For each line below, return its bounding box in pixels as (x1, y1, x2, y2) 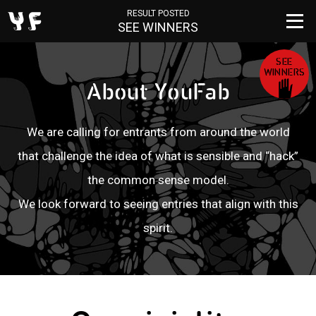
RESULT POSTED (126, 8, 190, 18)
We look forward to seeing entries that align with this (18, 197, 298, 211)
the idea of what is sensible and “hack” (95, 149, 298, 163)
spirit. (143, 221, 173, 235)
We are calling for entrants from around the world (26, 125, 290, 139)
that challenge (18, 149, 95, 163)
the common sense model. (87, 173, 229, 187)
